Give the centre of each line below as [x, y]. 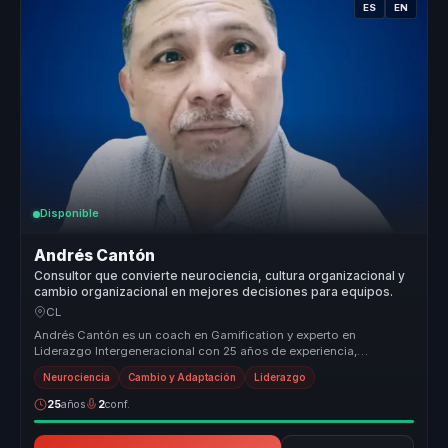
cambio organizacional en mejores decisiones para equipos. [214, 291]
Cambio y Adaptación [182, 378]
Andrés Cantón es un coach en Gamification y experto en [195, 334]
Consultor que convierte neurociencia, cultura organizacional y [220, 275]
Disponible [69, 214]
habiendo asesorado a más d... [122, 366]
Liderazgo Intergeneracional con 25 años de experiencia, [196, 350]
